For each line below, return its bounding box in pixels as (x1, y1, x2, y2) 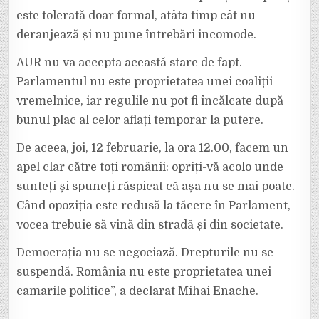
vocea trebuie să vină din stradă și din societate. (16, 219, 284, 231)
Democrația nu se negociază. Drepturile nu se (16, 246, 274, 259)
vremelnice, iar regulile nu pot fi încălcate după (16, 95, 284, 108)
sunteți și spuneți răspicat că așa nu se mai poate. (16, 180, 296, 193)
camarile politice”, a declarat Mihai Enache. (16, 285, 259, 298)
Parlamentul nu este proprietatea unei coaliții (16, 75, 273, 88)
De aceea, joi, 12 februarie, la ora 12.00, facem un (16, 142, 289, 155)
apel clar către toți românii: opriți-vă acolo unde (16, 161, 284, 174)
